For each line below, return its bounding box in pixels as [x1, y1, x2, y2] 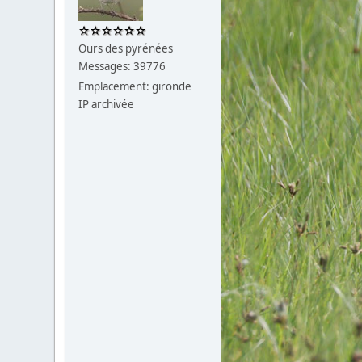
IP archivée [78, 97, 135, 112]
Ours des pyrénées [78, 41, 174, 56]
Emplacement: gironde [78, 79, 192, 94]
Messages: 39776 [78, 59, 166, 74]
